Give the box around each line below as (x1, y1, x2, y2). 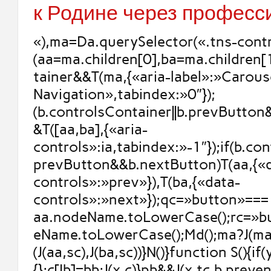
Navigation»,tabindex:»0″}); (33, 85, 215, 103)
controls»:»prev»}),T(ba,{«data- (33, 173, 240, 191)
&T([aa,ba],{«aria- (33, 120, 148, 139)
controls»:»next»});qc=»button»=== (33, 191, 269, 209)
